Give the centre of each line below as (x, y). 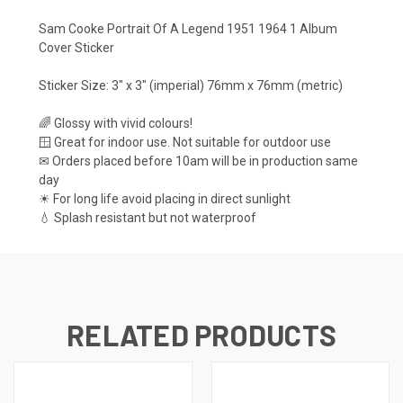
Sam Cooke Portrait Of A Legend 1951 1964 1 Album (188, 29)
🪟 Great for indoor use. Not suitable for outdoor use (185, 143)
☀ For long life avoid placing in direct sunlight (165, 199)
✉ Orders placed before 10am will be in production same (198, 161)
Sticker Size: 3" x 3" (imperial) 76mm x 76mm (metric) (191, 86)
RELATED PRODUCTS (201, 335)
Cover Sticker (76, 48)
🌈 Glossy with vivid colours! (116, 124)
